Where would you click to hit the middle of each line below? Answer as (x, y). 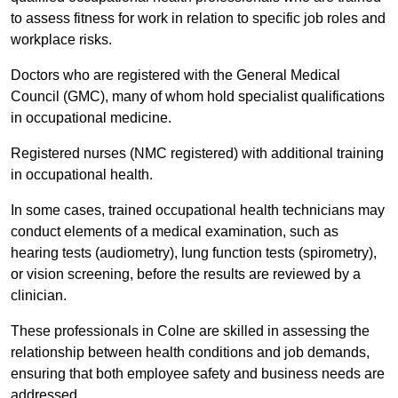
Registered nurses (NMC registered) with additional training (197, 154)
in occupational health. (84, 175)
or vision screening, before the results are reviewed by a (186, 275)
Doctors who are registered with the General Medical (175, 76)
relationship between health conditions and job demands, (190, 353)
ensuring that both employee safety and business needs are (198, 374)
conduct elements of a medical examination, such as (175, 232)
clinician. (39, 296)
